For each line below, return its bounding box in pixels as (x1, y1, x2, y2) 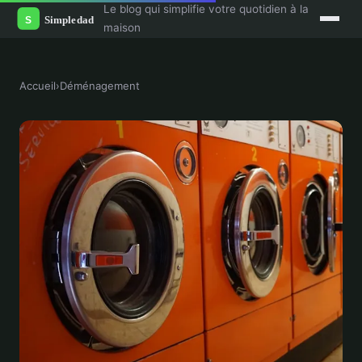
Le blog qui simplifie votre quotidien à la (103, 2, 309, 15)
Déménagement (60, 79, 140, 92)
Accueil (19, 79, 56, 92)
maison (103, 21, 141, 34)
